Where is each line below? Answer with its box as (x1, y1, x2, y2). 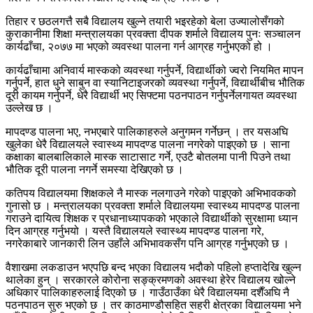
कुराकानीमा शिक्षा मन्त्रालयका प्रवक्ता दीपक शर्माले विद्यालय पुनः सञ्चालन (6, 27, 300, 40)
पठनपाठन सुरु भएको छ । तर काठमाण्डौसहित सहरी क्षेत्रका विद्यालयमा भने (6, 298, 301, 311)
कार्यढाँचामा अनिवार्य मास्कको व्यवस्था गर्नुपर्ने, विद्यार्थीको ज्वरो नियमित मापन (6, 64, 303, 76)
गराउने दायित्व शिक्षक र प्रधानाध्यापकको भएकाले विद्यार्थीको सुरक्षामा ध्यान (6, 212, 298, 224)
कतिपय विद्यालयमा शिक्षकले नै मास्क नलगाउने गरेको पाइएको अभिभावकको (6, 187, 296, 199)
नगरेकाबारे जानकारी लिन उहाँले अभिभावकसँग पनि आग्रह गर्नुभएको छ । (6, 237, 289, 249)
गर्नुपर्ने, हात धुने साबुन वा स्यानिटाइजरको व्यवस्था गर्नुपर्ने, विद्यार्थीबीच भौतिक (6, 76, 305, 89)
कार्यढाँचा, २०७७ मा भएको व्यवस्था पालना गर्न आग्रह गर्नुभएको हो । (6, 40, 272, 52)
